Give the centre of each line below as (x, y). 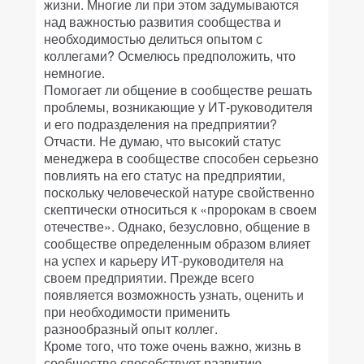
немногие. (74, 73)
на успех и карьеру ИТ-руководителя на (164, 260)
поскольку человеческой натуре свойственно (179, 192)
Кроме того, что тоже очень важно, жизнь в (173, 346)
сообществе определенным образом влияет (177, 243)
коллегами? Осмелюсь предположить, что (170, 56)
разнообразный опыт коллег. (131, 329)
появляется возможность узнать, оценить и (174, 295)
